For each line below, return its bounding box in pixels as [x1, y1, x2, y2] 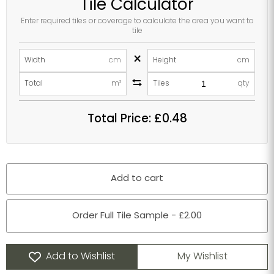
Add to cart [111, 174, 163, 184]
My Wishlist [177, 252, 228, 262]
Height [153, 56, 176, 64]
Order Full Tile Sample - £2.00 [72, 212, 202, 221]
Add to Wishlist [45, 252, 115, 262]
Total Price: [87, 114, 154, 126]
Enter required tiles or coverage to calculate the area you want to [20, 18, 254, 26]
